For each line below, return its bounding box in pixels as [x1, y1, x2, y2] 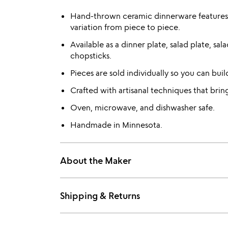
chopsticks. [70, 50, 111, 61]
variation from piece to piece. [70, 22, 180, 32]
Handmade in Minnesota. [70, 120, 162, 130]
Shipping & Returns [60, 190, 140, 201]
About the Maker [60, 155, 131, 166]
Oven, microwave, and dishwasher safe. [70, 102, 215, 112]
